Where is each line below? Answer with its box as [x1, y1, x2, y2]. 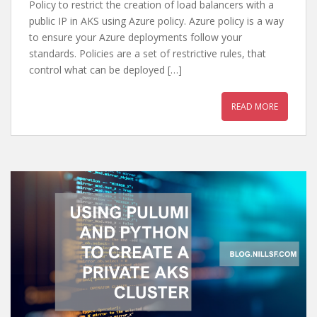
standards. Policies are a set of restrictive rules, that [29, 47, 266, 60]
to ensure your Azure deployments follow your [29, 30, 242, 44]
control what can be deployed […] [29, 63, 182, 76]
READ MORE [231, 100, 278, 113]
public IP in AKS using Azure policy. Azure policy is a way [29, 14, 284, 28]
